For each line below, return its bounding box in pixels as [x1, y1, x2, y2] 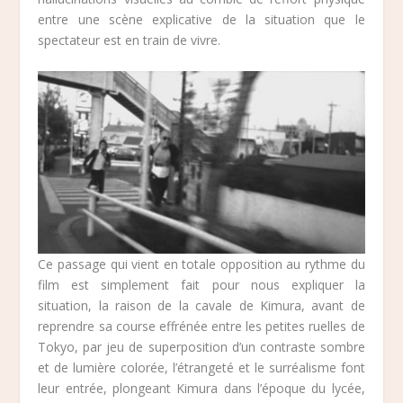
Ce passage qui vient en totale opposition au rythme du [38, 255, 365, 273]
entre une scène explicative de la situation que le [38, 11, 365, 29]
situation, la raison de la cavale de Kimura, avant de [38, 296, 365, 314]
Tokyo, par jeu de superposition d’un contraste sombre [38, 337, 365, 355]
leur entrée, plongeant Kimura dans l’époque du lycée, [38, 379, 365, 397]
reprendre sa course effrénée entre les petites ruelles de [38, 317, 365, 335]
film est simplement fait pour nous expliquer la [38, 275, 365, 293]
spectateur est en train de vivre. [38, 31, 221, 49]
